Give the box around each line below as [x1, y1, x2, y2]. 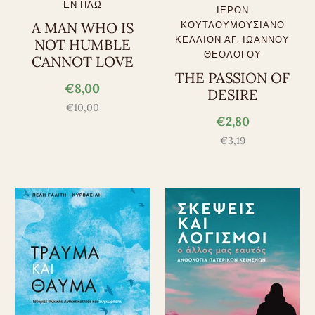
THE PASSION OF [175, 68, 290, 87]
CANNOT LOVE [31, 52, 134, 71]
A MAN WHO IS [31, 18, 134, 37]
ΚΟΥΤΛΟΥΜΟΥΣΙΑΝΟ [180, 18, 285, 30]
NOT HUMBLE [34, 35, 131, 54]
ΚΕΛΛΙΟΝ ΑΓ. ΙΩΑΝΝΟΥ [175, 33, 290, 45]
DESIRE [207, 85, 258, 104]
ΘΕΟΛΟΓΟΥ [203, 48, 262, 60]
